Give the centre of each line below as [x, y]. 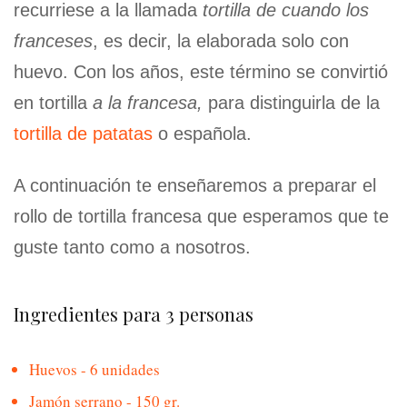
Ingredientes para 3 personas [134, 314]
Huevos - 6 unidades [94, 370]
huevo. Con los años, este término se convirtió [201, 72]
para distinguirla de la [291, 103]
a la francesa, [148, 103]
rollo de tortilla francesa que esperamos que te [201, 217]
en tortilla [53, 103]
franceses [53, 41]
